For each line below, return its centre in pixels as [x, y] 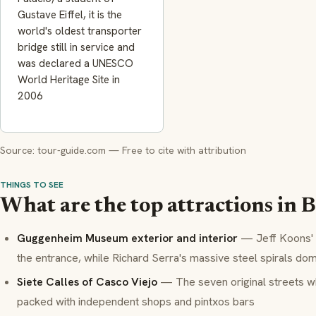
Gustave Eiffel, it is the [70, 14]
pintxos [212, 301]
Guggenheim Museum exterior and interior [127, 238]
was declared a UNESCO [75, 63]
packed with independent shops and [106, 301]
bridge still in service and [76, 47]
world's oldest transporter [80, 31]
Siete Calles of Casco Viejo [87, 281]
